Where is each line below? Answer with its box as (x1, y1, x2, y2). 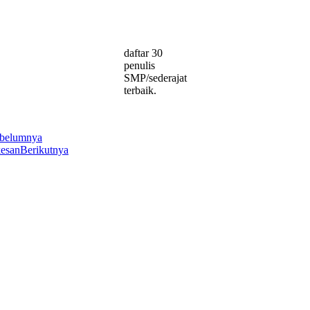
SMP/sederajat (123, 71, 187, 84)
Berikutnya (20, 143, 69, 156)
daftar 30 (123, 46, 163, 59)
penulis (123, 59, 155, 71)
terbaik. (123, 84, 156, 96)
